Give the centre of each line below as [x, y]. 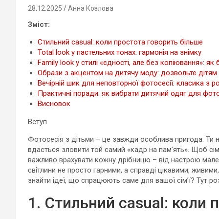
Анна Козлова [91, 8]
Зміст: [39, 24]
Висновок [54, 104]
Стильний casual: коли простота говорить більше [120, 42]
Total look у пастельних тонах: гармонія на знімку [120, 52]
